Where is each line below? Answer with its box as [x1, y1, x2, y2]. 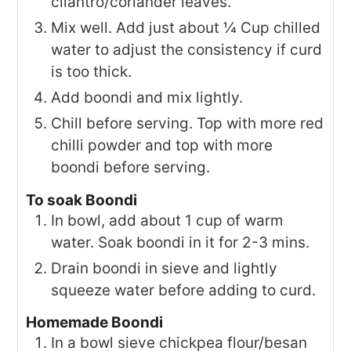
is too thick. [51, 63, 132, 81]
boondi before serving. [51, 158, 211, 177]
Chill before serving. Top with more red [51, 114, 324, 133]
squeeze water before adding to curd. [51, 280, 317, 299]
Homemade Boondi [26, 313, 164, 331]
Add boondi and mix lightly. [51, 89, 244, 107]
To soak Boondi [26, 190, 138, 209]
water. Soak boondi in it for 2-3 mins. [51, 233, 310, 251]
